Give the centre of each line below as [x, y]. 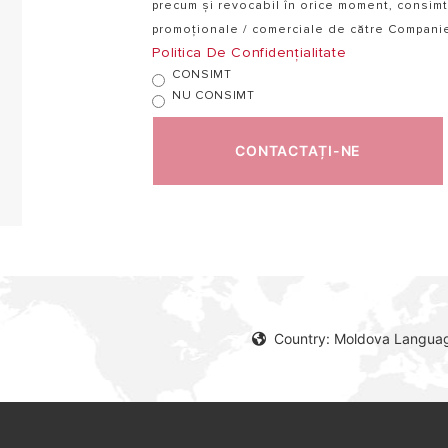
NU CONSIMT [213, 95]
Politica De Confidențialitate [249, 53]
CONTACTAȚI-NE [298, 151]
